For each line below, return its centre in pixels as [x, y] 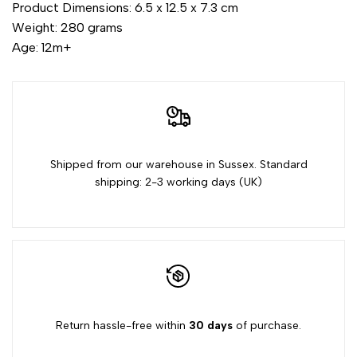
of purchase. [267, 325]
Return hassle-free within [122, 325]
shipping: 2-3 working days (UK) [178, 182]
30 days [211, 325]
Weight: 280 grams [67, 28]
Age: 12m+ [42, 48]
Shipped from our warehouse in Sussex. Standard [178, 164]
